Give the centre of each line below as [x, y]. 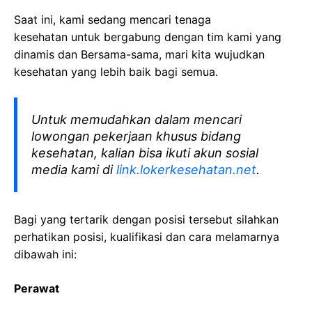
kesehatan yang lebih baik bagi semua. [116, 72]
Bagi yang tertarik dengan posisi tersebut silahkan [146, 219]
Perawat [37, 288]
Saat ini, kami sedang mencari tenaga [112, 19]
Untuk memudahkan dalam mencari [136, 119]
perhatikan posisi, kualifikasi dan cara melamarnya [147, 237]
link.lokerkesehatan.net [186, 170]
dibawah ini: [45, 254]
